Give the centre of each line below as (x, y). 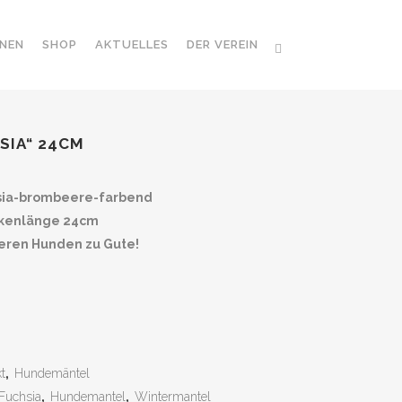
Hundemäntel (52, 373)
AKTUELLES (132, 44)
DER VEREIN (223, 44)
